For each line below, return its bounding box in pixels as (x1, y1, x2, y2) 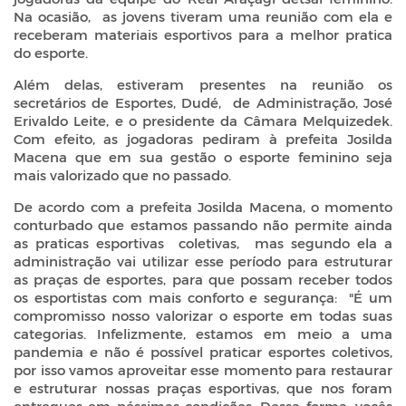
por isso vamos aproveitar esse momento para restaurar (14, 362, 392, 379)
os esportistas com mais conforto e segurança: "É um (14, 289, 392, 306)
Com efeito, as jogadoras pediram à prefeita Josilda (14, 130, 392, 148)
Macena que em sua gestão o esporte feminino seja (14, 149, 392, 166)
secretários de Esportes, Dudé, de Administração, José (14, 94, 392, 111)
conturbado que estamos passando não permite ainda (14, 217, 392, 234)
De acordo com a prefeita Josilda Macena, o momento (14, 198, 392, 216)
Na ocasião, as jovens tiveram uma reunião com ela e (14, 8, 392, 25)
